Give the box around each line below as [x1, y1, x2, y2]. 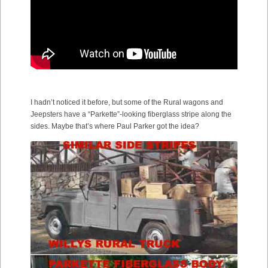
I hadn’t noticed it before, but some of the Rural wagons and [31, 98, 223, 106]
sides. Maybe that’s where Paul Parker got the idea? [31, 122, 199, 130]
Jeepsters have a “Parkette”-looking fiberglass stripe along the [31, 110, 232, 118]
